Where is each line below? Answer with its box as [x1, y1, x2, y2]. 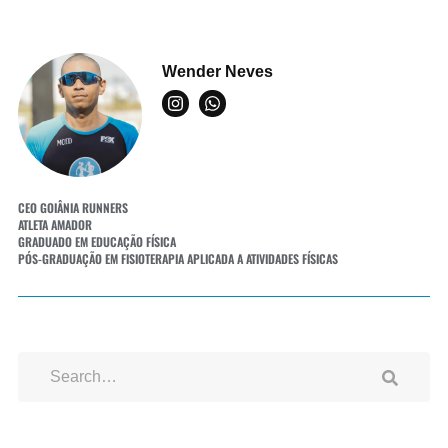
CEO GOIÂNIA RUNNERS [18, 198, 128, 216]
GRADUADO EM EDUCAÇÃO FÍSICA [18, 232, 176, 250]
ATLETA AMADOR [18, 215, 92, 233]
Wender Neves [161, 63, 273, 81]
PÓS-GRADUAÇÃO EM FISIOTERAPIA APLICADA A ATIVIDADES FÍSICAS [18, 249, 338, 267]
